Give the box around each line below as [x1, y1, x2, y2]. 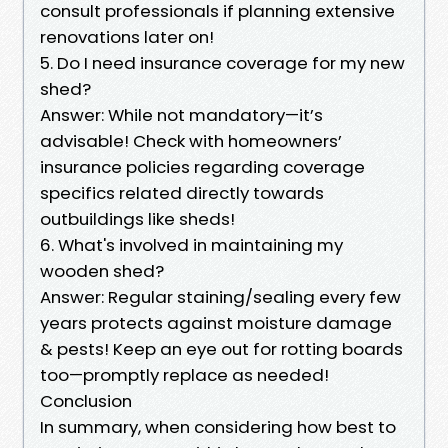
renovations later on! [40, 24, 214, 49]
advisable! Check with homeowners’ [40, 128, 342, 153]
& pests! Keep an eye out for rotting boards [40, 336, 403, 361]
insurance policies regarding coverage [40, 154, 365, 179]
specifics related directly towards [40, 180, 324, 205]
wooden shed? [40, 258, 164, 283]
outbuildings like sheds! [40, 206, 235, 231]
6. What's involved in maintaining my [40, 232, 343, 257]
